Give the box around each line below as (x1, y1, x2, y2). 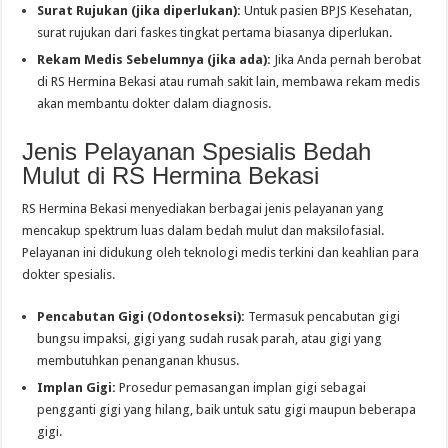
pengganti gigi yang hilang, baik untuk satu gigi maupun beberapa (37, 402, 417, 418)
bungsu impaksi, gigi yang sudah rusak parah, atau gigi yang (37, 331, 383, 347)
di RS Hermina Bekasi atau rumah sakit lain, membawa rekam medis (37, 74, 421, 90)
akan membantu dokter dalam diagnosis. (37, 96, 272, 112)
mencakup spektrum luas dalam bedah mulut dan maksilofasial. (22, 223, 385, 239)
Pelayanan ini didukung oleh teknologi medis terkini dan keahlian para (22, 245, 420, 261)
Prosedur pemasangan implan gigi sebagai (116, 380, 367, 396)
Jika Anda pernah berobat (271, 52, 422, 68)
